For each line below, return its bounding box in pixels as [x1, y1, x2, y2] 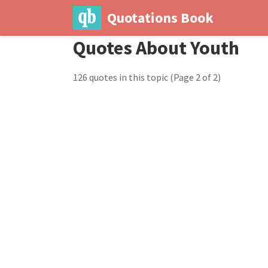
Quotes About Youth [73, 36, 239, 60]
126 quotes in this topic [73, 71, 170, 83]
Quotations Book [106, 8, 214, 27]
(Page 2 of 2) [170, 71, 221, 83]
